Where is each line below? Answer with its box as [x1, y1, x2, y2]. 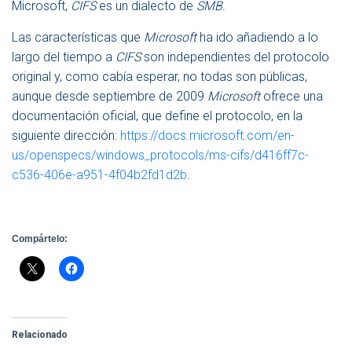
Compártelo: [12, 233, 68, 245]
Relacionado [12, 329, 68, 341]
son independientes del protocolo [141, 49, 329, 65]
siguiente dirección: [12, 128, 120, 144]
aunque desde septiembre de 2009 [12, 89, 207, 104]
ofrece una [260, 89, 323, 104]
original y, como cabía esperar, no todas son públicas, [12, 69, 307, 85]
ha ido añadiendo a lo [196, 30, 318, 46]
